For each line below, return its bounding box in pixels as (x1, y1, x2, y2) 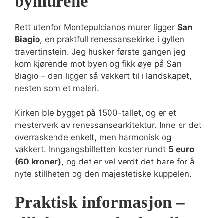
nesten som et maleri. (15, 83, 99, 93)
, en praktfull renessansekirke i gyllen (40, 35, 184, 44)
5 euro (168, 144, 194, 154)
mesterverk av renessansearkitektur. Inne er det (15, 120, 201, 130)
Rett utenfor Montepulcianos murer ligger (15, 22, 177, 32)
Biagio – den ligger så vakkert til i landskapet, (15, 71, 192, 81)
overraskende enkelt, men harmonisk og (15, 132, 171, 142)
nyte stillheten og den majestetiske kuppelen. (15, 168, 192, 179)
